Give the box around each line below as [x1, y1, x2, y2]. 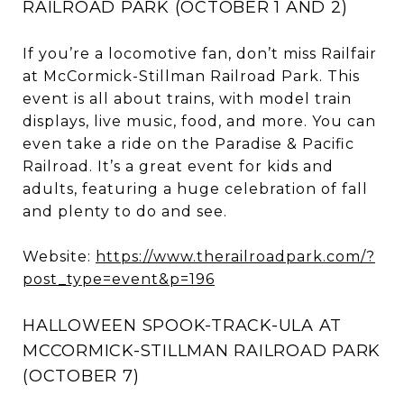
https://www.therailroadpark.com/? [96, 247, 375, 265]
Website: [23, 247, 96, 265]
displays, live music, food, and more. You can [23, 112, 376, 130]
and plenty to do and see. [23, 202, 227, 220]
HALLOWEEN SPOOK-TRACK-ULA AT [23, 315, 342, 335]
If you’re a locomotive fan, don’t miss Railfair [23, 44, 377, 62]
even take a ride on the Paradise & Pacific [23, 134, 354, 152]
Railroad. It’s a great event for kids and [23, 157, 334, 175]
